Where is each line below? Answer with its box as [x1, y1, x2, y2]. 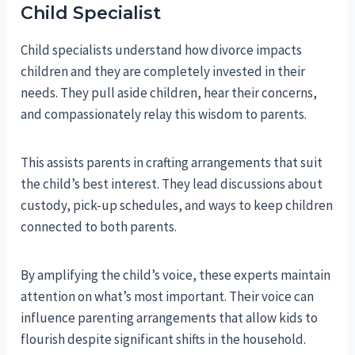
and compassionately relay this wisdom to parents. [21, 105, 307, 123]
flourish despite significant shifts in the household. [21, 330, 307, 348]
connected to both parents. [21, 217, 177, 235]
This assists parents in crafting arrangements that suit [21, 153, 323, 171]
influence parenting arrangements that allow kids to [21, 308, 319, 326]
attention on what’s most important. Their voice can [21, 287, 315, 305]
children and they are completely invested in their [21, 62, 306, 80]
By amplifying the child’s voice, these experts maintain [21, 265, 331, 284]
